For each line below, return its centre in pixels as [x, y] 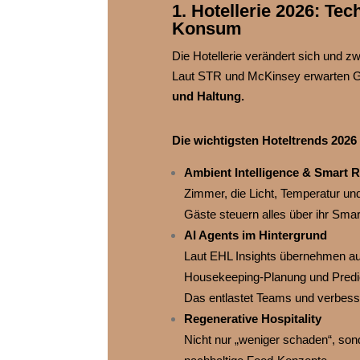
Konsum [207, 29]
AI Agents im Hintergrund [255, 235]
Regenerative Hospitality [252, 319]
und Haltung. [208, 96]
